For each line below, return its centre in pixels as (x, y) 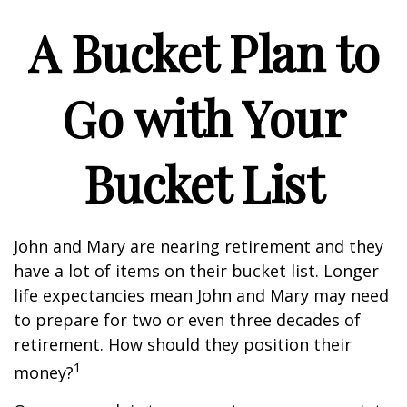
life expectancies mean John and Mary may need (201, 295)
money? (44, 372)
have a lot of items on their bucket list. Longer (196, 271)
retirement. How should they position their (183, 344)
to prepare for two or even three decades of (187, 320)
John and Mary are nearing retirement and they (199, 246)
